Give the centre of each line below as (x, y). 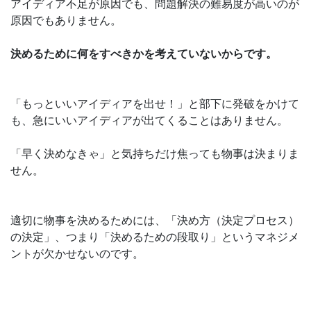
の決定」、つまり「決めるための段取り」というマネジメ (155, 237)
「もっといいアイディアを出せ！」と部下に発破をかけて (155, 104)
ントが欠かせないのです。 (77, 254)
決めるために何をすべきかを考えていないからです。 (144, 54)
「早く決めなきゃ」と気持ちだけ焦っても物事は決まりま (155, 154)
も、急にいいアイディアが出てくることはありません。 (149, 120)
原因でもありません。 (66, 20)
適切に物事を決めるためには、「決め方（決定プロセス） (155, 220)
